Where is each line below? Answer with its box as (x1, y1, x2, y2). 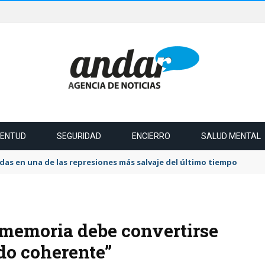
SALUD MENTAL (201, 131, 261, 141)
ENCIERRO (132, 131, 170, 141)
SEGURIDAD (57, 131, 101, 141)
